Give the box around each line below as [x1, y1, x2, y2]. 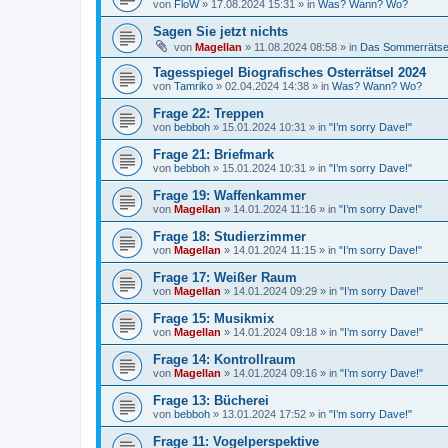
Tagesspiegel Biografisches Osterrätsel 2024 [153, 64, 426, 80]
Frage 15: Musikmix [153, 310, 274, 326]
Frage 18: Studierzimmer [153, 228, 306, 244]
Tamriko [174, 79, 213, 92]
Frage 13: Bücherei [153, 392, 269, 408]
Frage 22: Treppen [153, 105, 264, 121]
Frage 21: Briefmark [153, 146, 274, 162]
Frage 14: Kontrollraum [153, 351, 296, 367]
